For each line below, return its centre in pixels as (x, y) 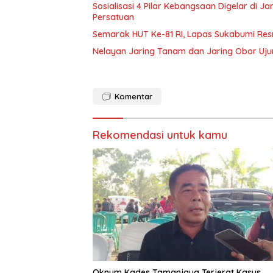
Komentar (133, 96)
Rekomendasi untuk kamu (160, 135)
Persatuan (113, 17)
